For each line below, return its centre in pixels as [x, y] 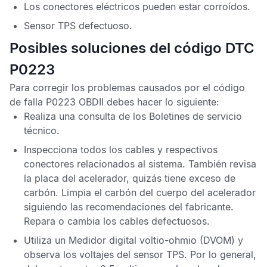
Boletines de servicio [195, 116]
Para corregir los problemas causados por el [111, 88]
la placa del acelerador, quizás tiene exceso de [130, 178]
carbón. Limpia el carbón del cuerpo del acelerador [140, 193]
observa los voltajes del [79, 254]
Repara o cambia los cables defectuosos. [117, 221]
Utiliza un [46, 240]
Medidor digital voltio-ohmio [133, 240]
